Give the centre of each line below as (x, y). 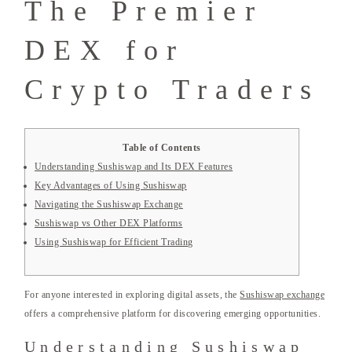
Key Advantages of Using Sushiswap (111, 186)
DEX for (105, 51)
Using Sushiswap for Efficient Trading (114, 242)
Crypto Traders (172, 90)
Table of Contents (162, 148)
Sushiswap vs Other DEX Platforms (109, 224)
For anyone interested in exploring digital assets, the (132, 295)
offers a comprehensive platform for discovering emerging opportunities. (173, 314)
